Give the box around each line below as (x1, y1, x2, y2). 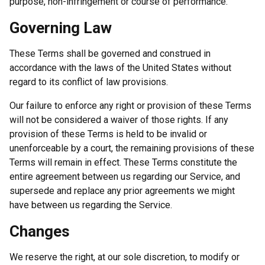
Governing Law (9, 18, 112, 37)
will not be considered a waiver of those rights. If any (9, 114, 228, 125)
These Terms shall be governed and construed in (9, 47, 211, 59)
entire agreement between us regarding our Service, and (9, 170, 240, 182)
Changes (9, 222, 70, 240)
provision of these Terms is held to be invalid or (9, 128, 207, 140)
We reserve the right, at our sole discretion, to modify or (9, 251, 240, 263)
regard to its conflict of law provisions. (9, 76, 168, 88)
